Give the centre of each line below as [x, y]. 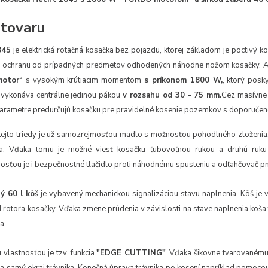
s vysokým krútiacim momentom [83, 80]
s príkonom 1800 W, [183, 80]
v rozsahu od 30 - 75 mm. [172, 95]
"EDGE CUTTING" [131, 253]
